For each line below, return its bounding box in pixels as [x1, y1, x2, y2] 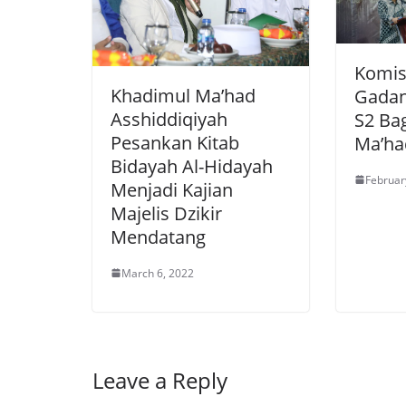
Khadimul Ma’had [111, 82, 256, 108]
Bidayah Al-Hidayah [111, 153, 273, 179]
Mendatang [111, 224, 206, 249]
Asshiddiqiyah [111, 106, 227, 131]
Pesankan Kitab [111, 130, 239, 155]
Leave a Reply [92, 364, 227, 395]
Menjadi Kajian [111, 177, 233, 202]
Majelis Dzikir [111, 200, 222, 226]
